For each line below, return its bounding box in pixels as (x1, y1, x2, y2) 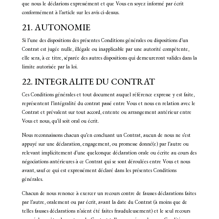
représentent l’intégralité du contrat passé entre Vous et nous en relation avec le (22, 99, 196, 109)
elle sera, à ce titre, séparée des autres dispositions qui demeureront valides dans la (22, 54, 197, 63)
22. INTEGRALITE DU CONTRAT (22, 76, 155, 87)
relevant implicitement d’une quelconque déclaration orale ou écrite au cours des (22, 149, 197, 158)
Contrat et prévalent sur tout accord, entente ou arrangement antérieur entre (22, 108, 192, 117)
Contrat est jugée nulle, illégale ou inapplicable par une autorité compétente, (22, 45, 189, 54)
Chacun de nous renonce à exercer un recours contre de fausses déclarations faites (22, 189, 196, 198)
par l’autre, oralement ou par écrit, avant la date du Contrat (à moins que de (22, 198, 187, 207)
